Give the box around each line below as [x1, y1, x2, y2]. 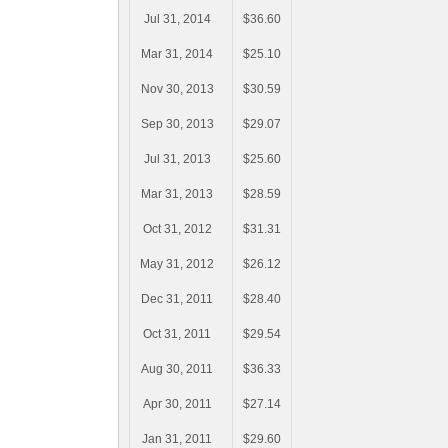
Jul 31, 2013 [143, 152, 211, 167]
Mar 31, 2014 [141, 47, 213, 62]
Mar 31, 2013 [141, 187, 213, 202]
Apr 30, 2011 [142, 397, 212, 412]
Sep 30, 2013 [140, 117, 214, 132]
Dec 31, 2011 [141, 292, 213, 307]
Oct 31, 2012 [142, 222, 212, 237]
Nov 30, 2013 [140, 82, 214, 97]
